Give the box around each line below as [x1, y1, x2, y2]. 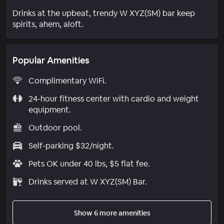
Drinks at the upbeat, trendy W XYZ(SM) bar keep [12, 7, 195, 18]
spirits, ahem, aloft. [12, 18, 83, 29]
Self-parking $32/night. [28, 140, 114, 151]
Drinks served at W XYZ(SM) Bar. [28, 176, 147, 187]
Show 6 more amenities [73, 208, 150, 217]
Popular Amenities [12, 54, 89, 66]
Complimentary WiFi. [28, 75, 106, 86]
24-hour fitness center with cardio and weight [28, 93, 199, 104]
